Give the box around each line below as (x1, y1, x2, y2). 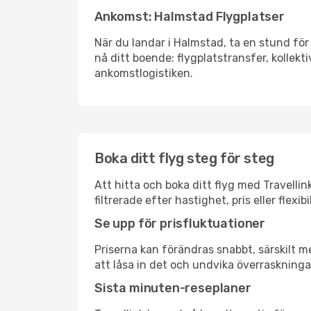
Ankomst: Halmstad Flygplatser (94, 9, 285, 24)
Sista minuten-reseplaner (94, 280, 251, 296)
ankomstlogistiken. (94, 67, 193, 80)
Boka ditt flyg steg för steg (94, 150, 274, 167)
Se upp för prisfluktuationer (94, 216, 265, 231)
